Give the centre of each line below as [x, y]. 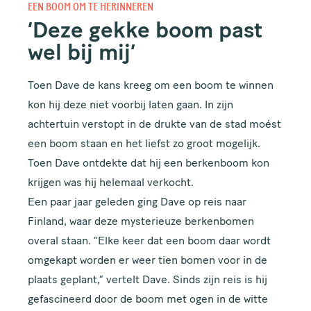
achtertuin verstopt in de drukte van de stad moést [155, 125]
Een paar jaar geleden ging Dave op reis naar [137, 203]
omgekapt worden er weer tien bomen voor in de [148, 261]
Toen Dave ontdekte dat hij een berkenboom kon [149, 164]
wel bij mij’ [82, 54]
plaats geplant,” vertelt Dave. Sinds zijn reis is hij [148, 281]
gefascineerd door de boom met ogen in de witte [148, 300]
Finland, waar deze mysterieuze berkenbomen [141, 222]
